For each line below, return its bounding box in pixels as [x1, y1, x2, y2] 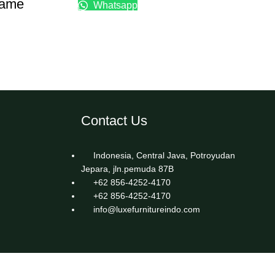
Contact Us [80, 113, 147, 129]
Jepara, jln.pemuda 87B [80, 164, 174, 174]
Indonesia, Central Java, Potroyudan [93, 150, 235, 161]
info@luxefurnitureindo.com [93, 204, 200, 215]
